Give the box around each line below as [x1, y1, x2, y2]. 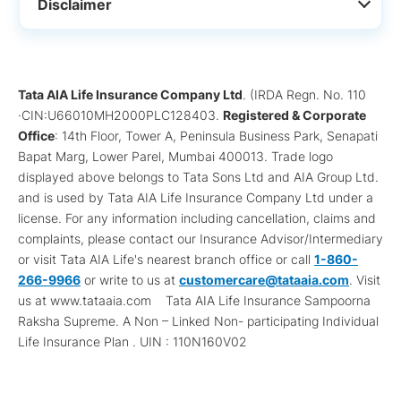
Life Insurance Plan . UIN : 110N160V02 [18, 333, 247, 349]
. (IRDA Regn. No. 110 [243, 86, 366, 102]
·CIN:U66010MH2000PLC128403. [18, 107, 223, 123]
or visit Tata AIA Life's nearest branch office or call [18, 251, 314, 267]
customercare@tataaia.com [179, 271, 349, 287]
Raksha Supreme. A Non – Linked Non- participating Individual [18, 312, 379, 328]
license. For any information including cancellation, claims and [18, 209, 376, 226]
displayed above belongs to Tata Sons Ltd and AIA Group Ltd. [18, 168, 379, 184]
